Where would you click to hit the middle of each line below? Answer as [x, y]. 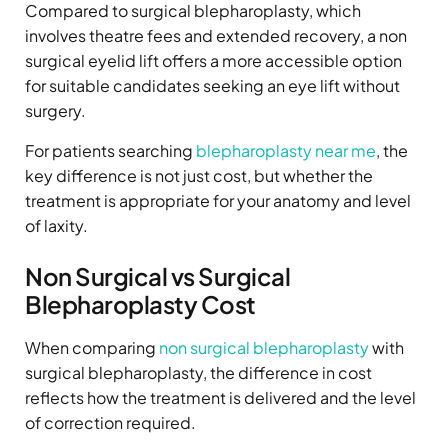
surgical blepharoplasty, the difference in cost [198, 373]
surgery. [55, 111]
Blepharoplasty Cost [140, 304]
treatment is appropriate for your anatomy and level [218, 201]
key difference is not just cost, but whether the [199, 176]
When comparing [92, 348]
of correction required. [110, 423]
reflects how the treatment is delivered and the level [220, 398]
